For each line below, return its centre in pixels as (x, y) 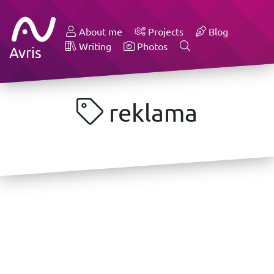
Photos (151, 46)
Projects (164, 31)
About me (100, 31)
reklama (150, 112)
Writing (94, 46)
